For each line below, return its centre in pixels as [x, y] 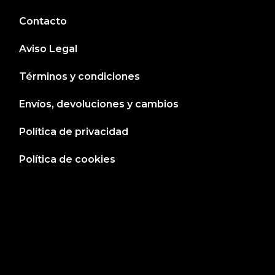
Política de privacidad [74, 131]
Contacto [43, 21]
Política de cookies [68, 159]
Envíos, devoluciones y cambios [99, 104]
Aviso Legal [48, 48]
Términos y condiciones [80, 76]
